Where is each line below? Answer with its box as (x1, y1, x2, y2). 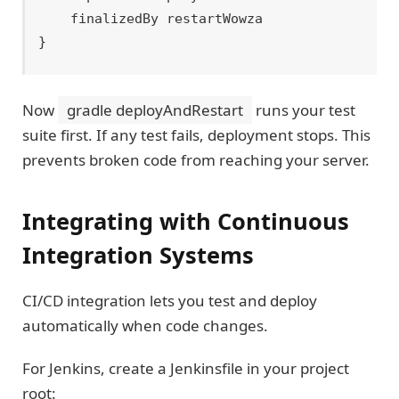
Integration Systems (22, 239, 254, 270)
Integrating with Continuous (22, 205, 349, 236)
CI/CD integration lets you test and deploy (22, 289, 317, 311)
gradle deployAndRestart (67, 100, 243, 121)
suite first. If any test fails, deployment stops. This (22, 125, 370, 146)
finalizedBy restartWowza (38, 11, 71, 28)
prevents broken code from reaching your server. (22, 150, 370, 171)
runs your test (252, 100, 355, 121)
